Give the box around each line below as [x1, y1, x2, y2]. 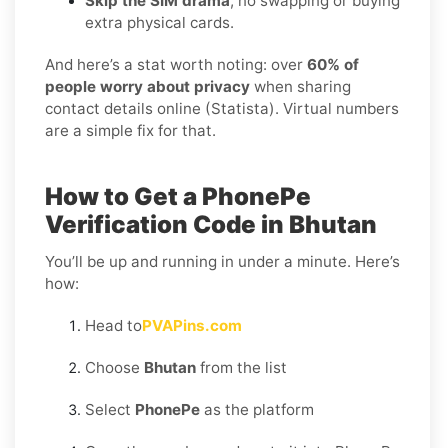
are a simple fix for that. [45, 120, 216, 140]
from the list [196, 357, 287, 377]
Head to [85, 315, 142, 335]
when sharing [250, 76, 351, 96]
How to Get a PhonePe [45, 181, 311, 211]
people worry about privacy [45, 76, 250, 96]
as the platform [200, 399, 314, 419]
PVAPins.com [142, 315, 242, 335]
